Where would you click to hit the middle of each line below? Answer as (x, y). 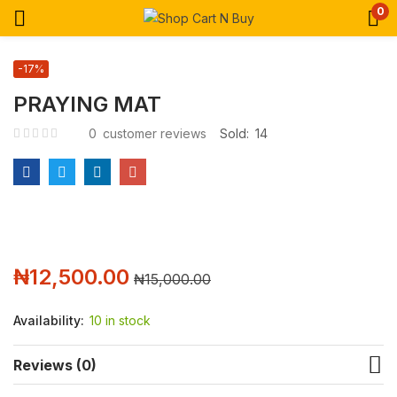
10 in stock (120, 320)
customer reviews (153, 133)
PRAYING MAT (87, 104)
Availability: (51, 320)
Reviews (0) (55, 365)
